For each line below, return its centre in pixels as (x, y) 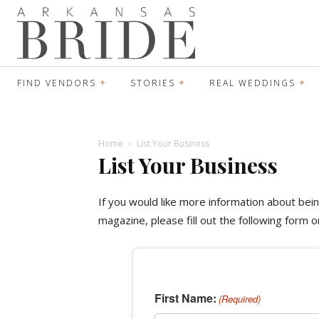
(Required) (240, 298)
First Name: (185, 298)
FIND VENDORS (57, 83)
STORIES (153, 83)
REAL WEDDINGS (252, 83)
